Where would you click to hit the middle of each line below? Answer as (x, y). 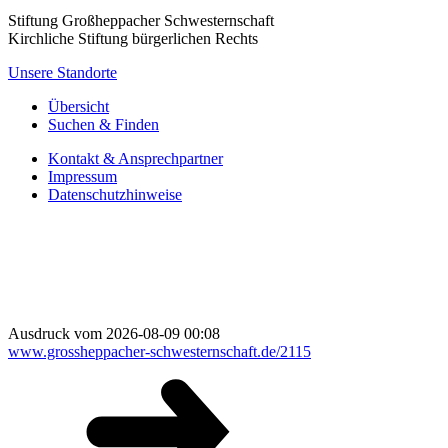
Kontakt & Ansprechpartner (135, 159)
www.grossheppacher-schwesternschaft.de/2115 (159, 352)
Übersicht (78, 107)
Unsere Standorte (62, 73)
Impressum (82, 177)
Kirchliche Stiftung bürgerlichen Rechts (133, 39)
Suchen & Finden (103, 125)
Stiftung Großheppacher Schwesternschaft (141, 21)
